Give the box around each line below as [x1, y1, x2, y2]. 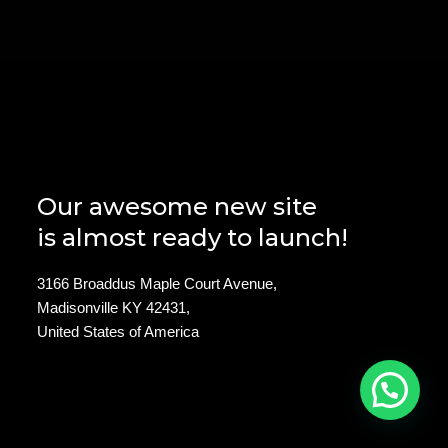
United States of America [37, 322, 200, 340]
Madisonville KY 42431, [37, 298, 191, 316]
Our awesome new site [37, 192, 318, 222]
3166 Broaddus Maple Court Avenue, [37, 274, 278, 292]
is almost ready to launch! [37, 223, 349, 253]
